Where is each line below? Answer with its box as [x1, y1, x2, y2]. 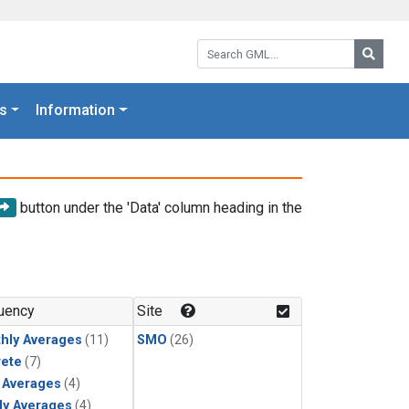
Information [36, 101, 116, 120]
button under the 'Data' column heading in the [16, 198, 302, 216]
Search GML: [196, 37, 277, 54]
